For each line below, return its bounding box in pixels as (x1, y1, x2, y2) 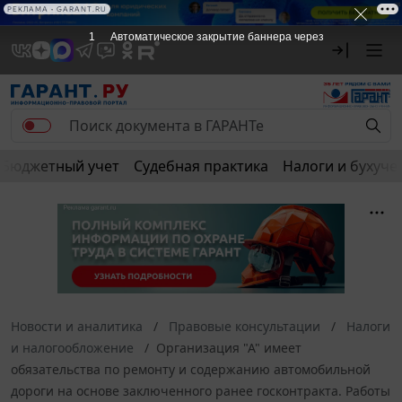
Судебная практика (134, 155, 268, 176)
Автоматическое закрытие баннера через (109, 31, 324, 43)
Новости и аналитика (11, 317, 143, 335)
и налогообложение (11, 338, 134, 356)
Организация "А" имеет (156, 338, 301, 356)
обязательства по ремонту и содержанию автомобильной (11, 360, 371, 378)
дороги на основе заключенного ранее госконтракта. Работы (11, 381, 390, 399)
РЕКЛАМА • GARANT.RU (7, 4, 107, 13)
